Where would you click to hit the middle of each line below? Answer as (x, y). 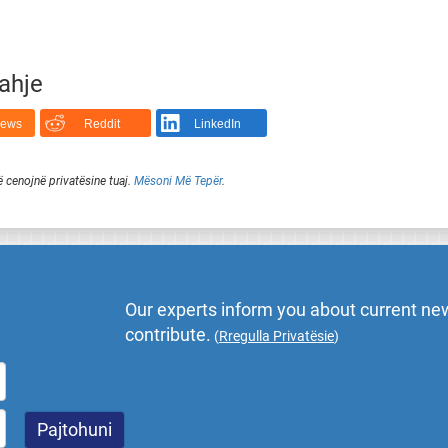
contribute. (168, 335)
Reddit (101, 124)
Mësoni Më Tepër (177, 180)
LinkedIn (218, 124)
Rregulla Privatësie (277, 336)
